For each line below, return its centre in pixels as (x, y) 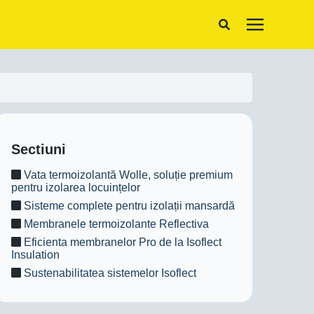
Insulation (35, 255)
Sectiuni (39, 149)
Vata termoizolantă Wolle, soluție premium (127, 175)
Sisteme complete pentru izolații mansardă (128, 206)
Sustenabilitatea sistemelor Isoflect (109, 273)
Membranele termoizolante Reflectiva (115, 224)
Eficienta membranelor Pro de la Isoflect (121, 242)
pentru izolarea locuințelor (76, 187)
